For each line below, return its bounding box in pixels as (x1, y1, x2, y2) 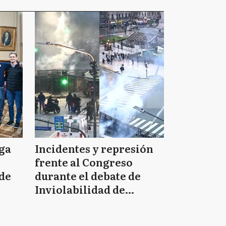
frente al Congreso (34, 154, 133, 169)
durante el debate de (34, 168, 141, 183)
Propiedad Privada (34, 195, 132, 210)
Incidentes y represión (34, 141, 153, 156)
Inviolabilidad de (34, 182, 125, 197)
